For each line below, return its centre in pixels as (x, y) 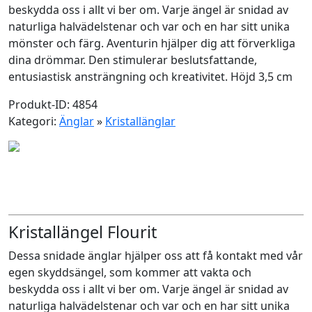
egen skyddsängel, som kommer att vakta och (130, 272)
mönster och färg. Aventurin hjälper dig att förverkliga (152, 43)
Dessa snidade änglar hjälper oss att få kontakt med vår (156, 256)
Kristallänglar (140, 121)
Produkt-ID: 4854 (53, 104)
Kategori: (34, 121)
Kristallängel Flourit (83, 232)
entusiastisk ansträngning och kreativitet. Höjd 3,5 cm (150, 77)
